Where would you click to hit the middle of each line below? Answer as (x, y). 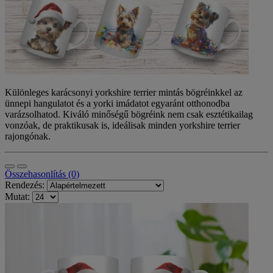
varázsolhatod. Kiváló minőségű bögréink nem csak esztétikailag (129, 114)
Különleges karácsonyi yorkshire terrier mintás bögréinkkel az (124, 92)
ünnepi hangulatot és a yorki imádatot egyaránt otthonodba (117, 103)
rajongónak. (28, 136)
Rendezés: (25, 185)
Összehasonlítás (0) (42, 174)
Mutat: (17, 196)
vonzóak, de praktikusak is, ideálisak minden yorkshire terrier (122, 125)
